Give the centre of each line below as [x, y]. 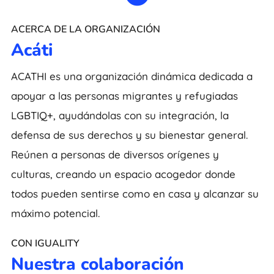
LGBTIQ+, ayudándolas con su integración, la [120, 116]
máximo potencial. [55, 213]
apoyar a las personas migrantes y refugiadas [124, 96]
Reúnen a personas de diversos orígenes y [115, 155]
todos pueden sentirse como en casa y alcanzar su [135, 194]
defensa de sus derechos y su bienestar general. [129, 135]
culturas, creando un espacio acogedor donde [123, 174]
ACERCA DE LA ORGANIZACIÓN [85, 30]
